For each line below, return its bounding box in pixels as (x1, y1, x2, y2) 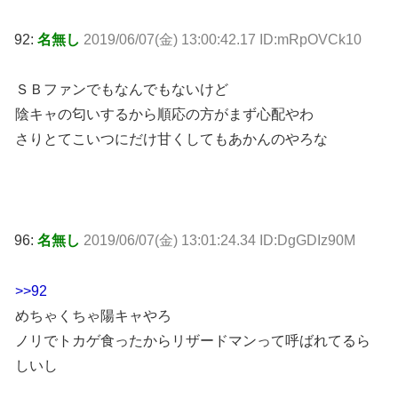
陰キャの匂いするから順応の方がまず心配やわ (15, 107, 314, 123)
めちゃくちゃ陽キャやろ (15, 307, 171, 323)
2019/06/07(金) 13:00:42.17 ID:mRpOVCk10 (84, 31, 362, 47)
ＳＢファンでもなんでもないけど (15, 82, 228, 98)
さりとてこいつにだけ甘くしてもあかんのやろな (15, 131, 328, 147)
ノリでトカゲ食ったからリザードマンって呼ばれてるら (15, 332, 370, 348)
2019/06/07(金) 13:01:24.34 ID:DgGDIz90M (84, 233, 355, 249)
